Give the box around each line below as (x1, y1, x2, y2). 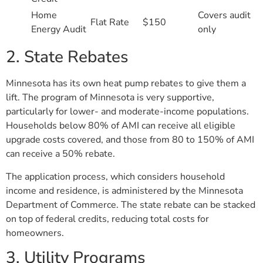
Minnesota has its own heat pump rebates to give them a (6, 77, 246, 90)
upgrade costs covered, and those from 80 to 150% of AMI (6, 133, 254, 147)
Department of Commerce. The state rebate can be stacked (6, 198, 255, 211)
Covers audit (198, 9, 251, 22)
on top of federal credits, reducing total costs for (6, 212, 209, 225)
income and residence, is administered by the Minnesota (6, 184, 243, 197)
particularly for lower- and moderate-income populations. (6, 105, 249, 119)
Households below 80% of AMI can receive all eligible (6, 119, 235, 133)
